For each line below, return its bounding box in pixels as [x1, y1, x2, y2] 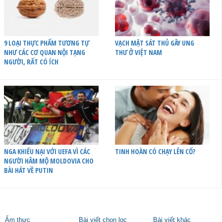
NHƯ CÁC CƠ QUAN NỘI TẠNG [4, 47, 85, 57]
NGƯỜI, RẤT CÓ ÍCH [4, 56, 58, 66]
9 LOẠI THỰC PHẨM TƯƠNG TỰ [4, 38, 89, 48]
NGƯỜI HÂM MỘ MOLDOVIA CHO [4, 156, 94, 166]
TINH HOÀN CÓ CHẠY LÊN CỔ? [114, 146, 195, 156]
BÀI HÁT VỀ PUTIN [4, 165, 53, 175]
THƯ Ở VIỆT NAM [114, 47, 162, 57]
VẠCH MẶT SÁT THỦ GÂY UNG [114, 38, 194, 48]
